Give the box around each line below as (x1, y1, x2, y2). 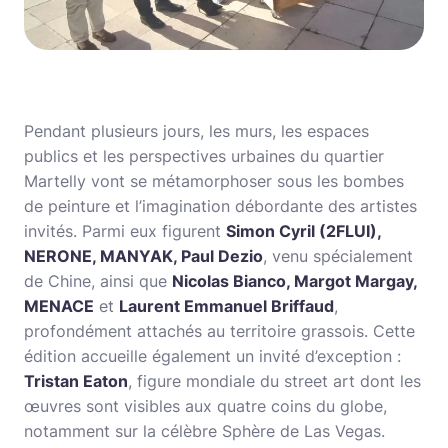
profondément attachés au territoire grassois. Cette (24, 320, 415, 341)
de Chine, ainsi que (24, 270, 172, 291)
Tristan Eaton (24, 370, 128, 391)
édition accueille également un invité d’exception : (24, 345, 401, 366)
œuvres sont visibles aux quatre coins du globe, (24, 395, 387, 416)
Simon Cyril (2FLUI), (226, 220, 381, 241)
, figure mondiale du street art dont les (128, 370, 421, 391)
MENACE (24, 295, 94, 316)
